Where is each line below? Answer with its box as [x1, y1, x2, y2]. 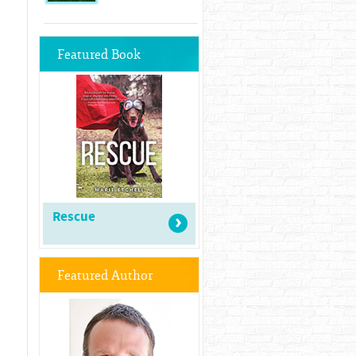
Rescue [52, 207, 95, 226]
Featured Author [57, 268, 153, 284]
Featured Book [57, 47, 141, 63]
